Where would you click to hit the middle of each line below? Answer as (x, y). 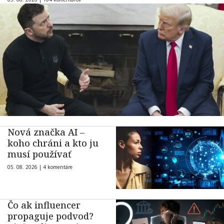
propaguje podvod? (50, 216)
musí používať (39, 154)
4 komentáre (58, 167)
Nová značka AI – (46, 132)
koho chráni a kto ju (53, 143)
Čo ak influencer (44, 205)
